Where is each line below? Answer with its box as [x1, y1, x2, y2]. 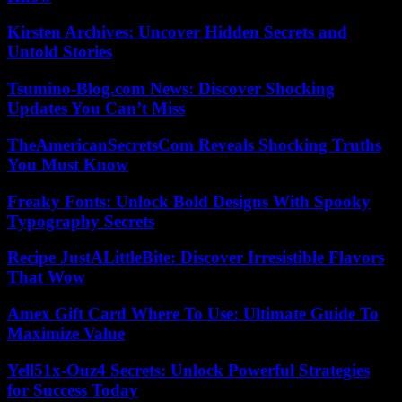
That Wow [7, 267, 85, 287]
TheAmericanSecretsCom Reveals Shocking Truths [7, 135, 381, 154]
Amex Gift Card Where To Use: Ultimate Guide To [7, 304, 379, 324]
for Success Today [7, 380, 138, 399]
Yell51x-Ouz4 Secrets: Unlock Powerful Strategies [7, 360, 370, 380]
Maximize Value [7, 324, 125, 344]
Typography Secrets [7, 211, 154, 231]
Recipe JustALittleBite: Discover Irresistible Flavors [7, 248, 384, 267]
